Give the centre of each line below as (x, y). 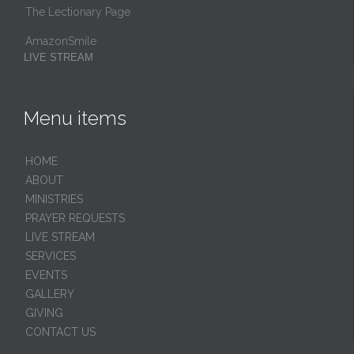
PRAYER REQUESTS (75, 218)
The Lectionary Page (78, 12)
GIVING (44, 313)
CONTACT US (60, 331)
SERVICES (51, 256)
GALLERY (50, 294)
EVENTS (46, 275)
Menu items (75, 118)
